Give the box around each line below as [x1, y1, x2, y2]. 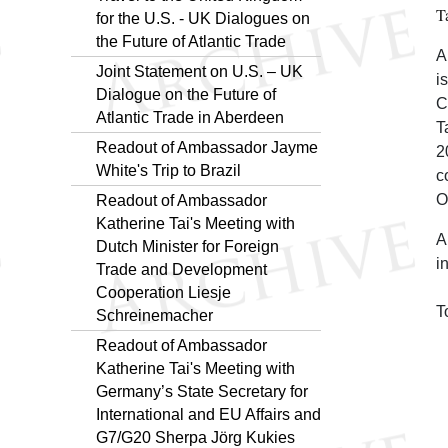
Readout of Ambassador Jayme [96, 138, 318, 156]
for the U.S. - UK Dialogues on [96, 9, 310, 27]
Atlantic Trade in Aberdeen [96, 108, 284, 126]
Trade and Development [96, 260, 267, 278]
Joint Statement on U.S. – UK [96, 62, 303, 80]
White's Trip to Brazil [96, 161, 241, 179]
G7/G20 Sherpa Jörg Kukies [96, 428, 295, 446]
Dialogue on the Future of [96, 85, 276, 103]
